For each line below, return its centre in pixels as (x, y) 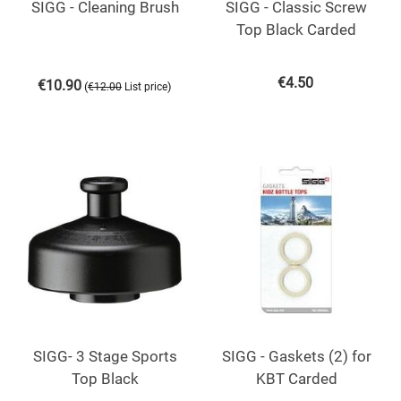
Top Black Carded (296, 29)
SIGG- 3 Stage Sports (105, 356)
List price (146, 86)
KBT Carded (296, 378)
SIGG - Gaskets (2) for (296, 356)
